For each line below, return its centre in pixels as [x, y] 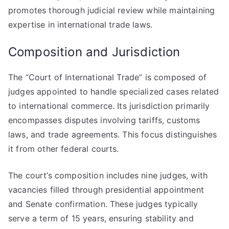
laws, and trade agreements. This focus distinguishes [113, 134]
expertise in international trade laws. [81, 25]
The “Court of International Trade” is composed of [107, 77]
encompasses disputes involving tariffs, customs [104, 120]
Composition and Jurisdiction [94, 52]
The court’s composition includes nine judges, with [108, 175]
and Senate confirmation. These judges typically [103, 204]
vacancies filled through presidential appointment [106, 190]
